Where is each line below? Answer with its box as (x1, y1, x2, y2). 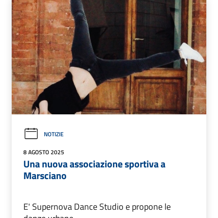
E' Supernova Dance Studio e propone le (23, 200, 171, 214)
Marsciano (23, 168, 67, 183)
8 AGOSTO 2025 (23, 147, 64, 157)
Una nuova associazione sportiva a (23, 156, 165, 172)
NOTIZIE (44, 129, 64, 139)
